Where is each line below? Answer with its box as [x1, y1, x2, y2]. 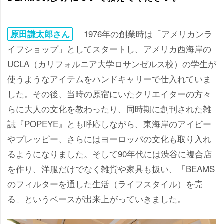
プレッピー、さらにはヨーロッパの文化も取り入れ [7, 132, 211, 145]
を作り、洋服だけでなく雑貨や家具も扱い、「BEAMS [7, 162, 215, 175]
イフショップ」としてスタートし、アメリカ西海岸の [7, 42, 211, 55]
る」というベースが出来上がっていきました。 [7, 192, 186, 205]
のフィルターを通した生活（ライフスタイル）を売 [7, 177, 203, 190]
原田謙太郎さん [10, 27, 70, 40]
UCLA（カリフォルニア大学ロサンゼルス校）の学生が [7, 57, 216, 70]
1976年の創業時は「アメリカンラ [75, 27, 212, 40]
